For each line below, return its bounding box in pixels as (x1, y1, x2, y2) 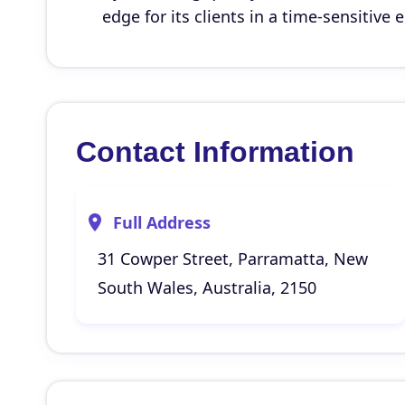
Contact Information (76, 136, 354, 168)
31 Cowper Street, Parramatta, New (98, 248, 368, 269)
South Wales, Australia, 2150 (98, 277, 316, 298)
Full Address (113, 212, 211, 233)
